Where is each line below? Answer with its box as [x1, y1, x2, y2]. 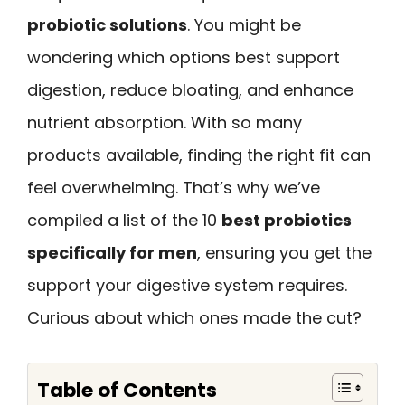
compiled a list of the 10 [27, 209, 221, 231]
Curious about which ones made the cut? [27, 306, 362, 329]
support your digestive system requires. [27, 274, 347, 297]
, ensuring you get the [197, 241, 372, 264]
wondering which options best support [27, 46, 340, 69]
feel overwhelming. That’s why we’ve [27, 176, 320, 199]
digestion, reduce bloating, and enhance [27, 79, 353, 101]
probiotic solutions [27, 14, 187, 36]
